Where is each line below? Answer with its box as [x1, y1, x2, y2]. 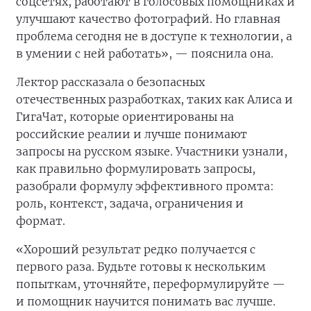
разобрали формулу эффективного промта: [16, 179, 274, 194]
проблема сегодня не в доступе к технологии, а [16, 29, 292, 44]
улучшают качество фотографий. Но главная [16, 12, 280, 26]
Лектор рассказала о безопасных [16, 75, 205, 90]
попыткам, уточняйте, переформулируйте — [16, 277, 285, 292]
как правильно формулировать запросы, [16, 162, 255, 176]
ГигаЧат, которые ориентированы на [16, 110, 234, 124]
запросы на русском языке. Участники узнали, [16, 144, 287, 159]
